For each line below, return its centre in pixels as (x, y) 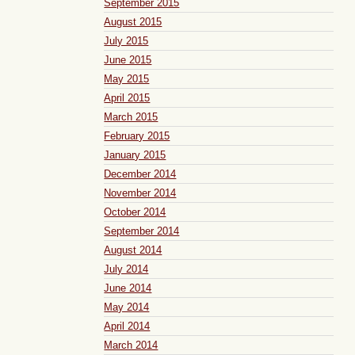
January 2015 (135, 155)
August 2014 (133, 250)
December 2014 (140, 174)
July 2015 (126, 40)
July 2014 (126, 269)
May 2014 (127, 307)
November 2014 (140, 193)
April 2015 (127, 97)
